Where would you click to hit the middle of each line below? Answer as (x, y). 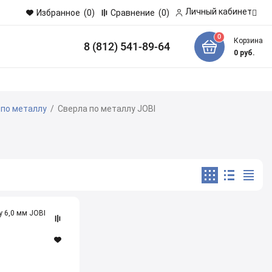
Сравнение (134, 12)
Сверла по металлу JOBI (107, 109)
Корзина (248, 40)
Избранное (58, 12)
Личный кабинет (219, 12)
